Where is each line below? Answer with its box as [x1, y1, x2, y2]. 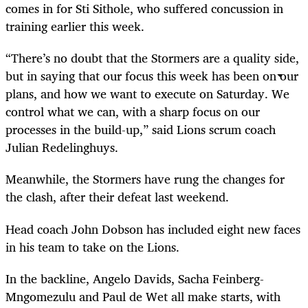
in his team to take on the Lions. [5, 236, 179, 257]
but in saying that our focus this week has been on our [5, 65, 298, 87]
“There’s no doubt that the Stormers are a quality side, [5, 47, 299, 69]
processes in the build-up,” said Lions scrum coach [5, 119, 276, 140]
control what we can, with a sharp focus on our [5, 101, 260, 122]
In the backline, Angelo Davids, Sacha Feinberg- [5, 267, 264, 289]
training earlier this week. [5, 16, 144, 37]
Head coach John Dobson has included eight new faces [5, 218, 300, 239]
